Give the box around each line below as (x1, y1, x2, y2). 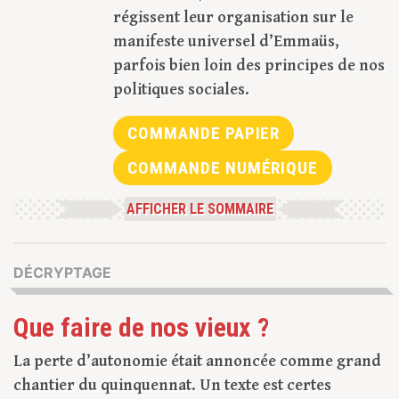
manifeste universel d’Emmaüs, (113, 32, 339, 52)
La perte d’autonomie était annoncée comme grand (13, 352, 381, 371)
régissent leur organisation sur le (113, 8, 354, 28)
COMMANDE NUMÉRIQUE (127, 158, 319, 179)
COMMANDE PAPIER (127, 123, 281, 144)
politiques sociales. (113, 80, 249, 100)
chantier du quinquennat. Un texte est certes (13, 376, 331, 395)
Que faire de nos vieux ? (13, 312, 269, 344)
